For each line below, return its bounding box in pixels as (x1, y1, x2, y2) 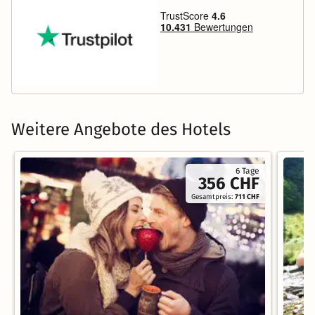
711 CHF (235, 192, 260, 201)
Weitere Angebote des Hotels (11, 119, 231, 139)
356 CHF (198, 173, 260, 193)
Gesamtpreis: (191, 192, 236, 201)
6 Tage (236, 165, 260, 176)
